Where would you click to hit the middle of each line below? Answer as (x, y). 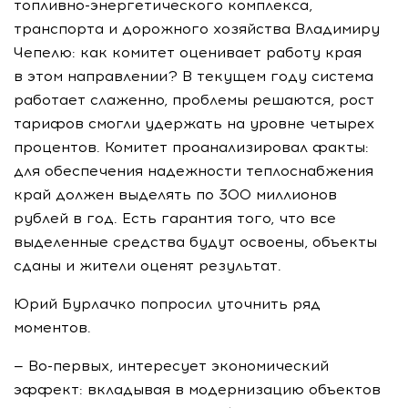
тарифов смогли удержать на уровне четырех (194, 123)
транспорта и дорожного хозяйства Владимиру (197, 29)
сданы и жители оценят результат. (148, 265)
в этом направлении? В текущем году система (194, 76)
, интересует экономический (219, 366)
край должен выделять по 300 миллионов (175, 194)
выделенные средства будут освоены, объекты (195, 242)
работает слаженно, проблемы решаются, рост (194, 100)
